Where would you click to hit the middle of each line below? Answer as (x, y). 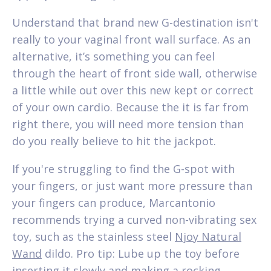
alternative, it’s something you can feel (113, 56)
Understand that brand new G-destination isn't (135, 22)
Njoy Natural (208, 236)
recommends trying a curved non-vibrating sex (134, 219)
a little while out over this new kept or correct (133, 90)
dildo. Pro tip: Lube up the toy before (141, 253)
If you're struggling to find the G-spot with (123, 168)
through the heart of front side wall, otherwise (135, 73)
